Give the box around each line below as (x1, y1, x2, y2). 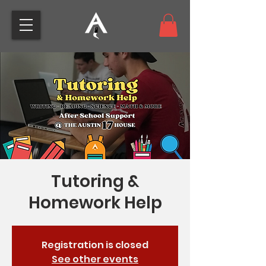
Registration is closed (42, 238, 148, 252)
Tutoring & (50, 170, 140, 194)
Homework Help (28, 191, 162, 215)
